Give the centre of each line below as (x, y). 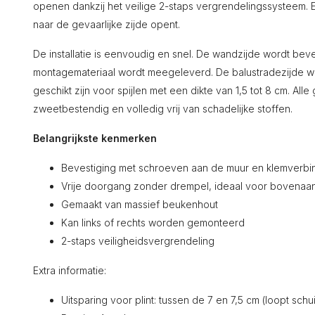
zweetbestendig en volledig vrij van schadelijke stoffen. (163, 109)
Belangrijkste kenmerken (95, 138)
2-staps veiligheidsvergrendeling (138, 241)
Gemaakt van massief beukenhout (140, 204)
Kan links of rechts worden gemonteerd (153, 223)
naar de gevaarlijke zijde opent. (107, 24)
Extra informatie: (70, 270)
